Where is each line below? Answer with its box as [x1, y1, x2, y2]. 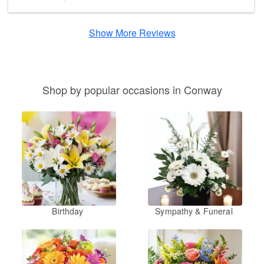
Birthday [52, 205, 84, 217]
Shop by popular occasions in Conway [42, 82, 222, 98]
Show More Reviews [88, 26, 176, 40]
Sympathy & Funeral [155, 205, 233, 217]
